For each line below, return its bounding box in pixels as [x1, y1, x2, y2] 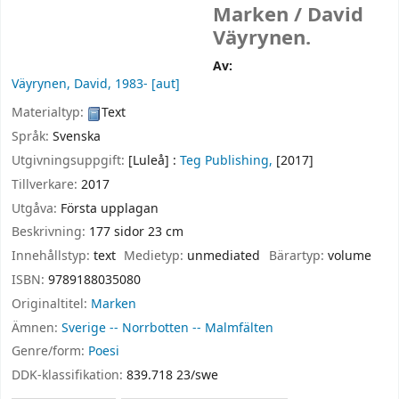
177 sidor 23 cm [89, 223, 183, 242]
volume [327, 247, 371, 266]
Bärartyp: [268, 247, 328, 266]
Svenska [53, 127, 101, 147]
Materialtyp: [12, 103, 87, 123]
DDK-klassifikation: [12, 366, 126, 386]
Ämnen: [12, 318, 61, 338]
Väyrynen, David [12, 74, 108, 94]
